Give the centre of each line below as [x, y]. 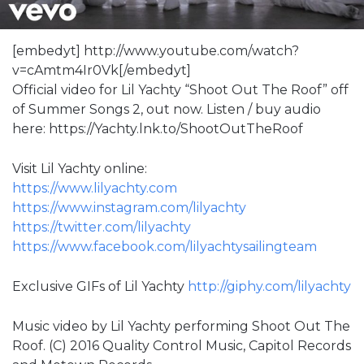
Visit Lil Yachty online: [80, 168]
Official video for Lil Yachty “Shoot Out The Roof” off [180, 89]
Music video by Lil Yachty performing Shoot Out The [181, 326]
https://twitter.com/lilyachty [102, 227]
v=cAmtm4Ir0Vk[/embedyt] [102, 70]
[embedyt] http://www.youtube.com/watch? [156, 50]
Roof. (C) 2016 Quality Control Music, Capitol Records [182, 345]
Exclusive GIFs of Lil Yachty [100, 286]
